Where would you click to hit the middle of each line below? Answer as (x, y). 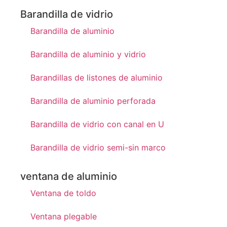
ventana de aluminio (69, 176)
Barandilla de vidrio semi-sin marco (98, 147)
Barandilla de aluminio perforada (93, 101)
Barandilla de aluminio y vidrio (88, 54)
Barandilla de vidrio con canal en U (97, 124)
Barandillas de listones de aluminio (97, 77)
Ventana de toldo (63, 193)
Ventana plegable (64, 216)
